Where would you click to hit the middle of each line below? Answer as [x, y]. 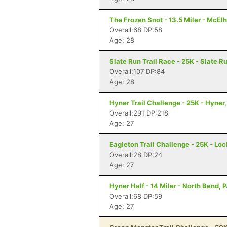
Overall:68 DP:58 [136, 30]
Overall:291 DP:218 [139, 113]
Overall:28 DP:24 [136, 155]
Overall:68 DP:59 [136, 196]
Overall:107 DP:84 [137, 71]
